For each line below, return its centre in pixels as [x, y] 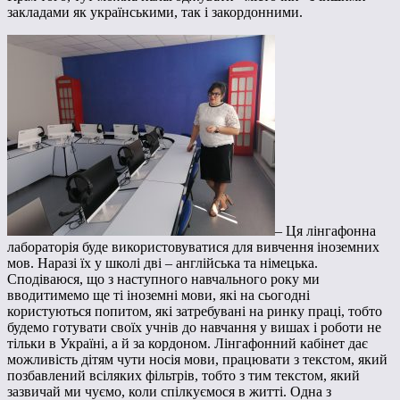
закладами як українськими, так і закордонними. [155, 12]
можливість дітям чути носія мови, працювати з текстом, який [197, 360]
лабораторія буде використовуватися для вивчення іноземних [193, 247]
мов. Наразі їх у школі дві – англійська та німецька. [162, 263]
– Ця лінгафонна [325, 231]
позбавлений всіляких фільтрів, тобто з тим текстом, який [183, 376]
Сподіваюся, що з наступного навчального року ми [163, 279]
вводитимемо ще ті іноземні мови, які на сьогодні [158, 296]
